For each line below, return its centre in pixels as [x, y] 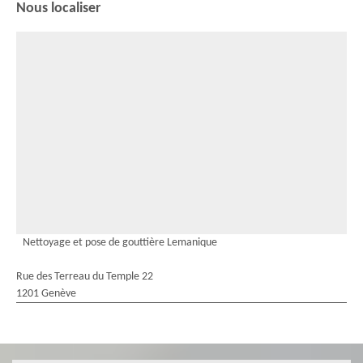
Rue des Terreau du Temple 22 [85, 277]
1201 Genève [46, 294]
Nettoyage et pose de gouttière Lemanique [120, 243]
